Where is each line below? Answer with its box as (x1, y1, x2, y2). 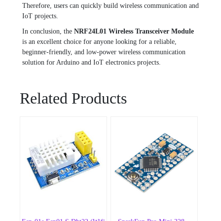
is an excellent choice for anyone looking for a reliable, (22, 38, 177, 46)
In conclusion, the (22, 28, 74, 36)
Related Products (20, 89, 127, 108)
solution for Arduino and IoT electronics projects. (22, 59, 161, 67)
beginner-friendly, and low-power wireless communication (22, 48, 185, 56)
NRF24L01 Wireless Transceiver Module (74, 28, 194, 36)
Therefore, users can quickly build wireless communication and (22, 2, 199, 10)
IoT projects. (22, 12, 58, 20)
